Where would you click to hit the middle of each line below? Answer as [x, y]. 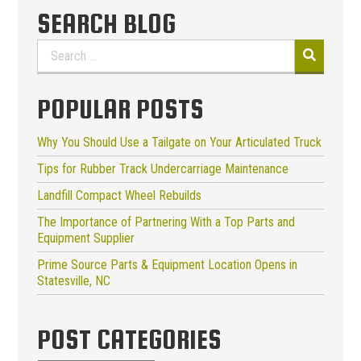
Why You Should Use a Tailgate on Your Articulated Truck [179, 142]
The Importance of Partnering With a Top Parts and [166, 222]
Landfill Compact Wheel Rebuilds [119, 195]
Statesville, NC [74, 280]
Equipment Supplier [86, 238]
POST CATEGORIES [129, 339]
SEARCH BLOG [106, 23]
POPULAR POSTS [120, 108]
